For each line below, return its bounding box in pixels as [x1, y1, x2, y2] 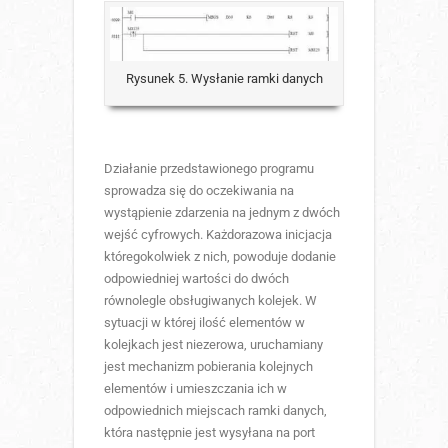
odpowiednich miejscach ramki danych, [104, 402, 327, 418]
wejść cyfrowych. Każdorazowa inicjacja [104, 226, 332, 242]
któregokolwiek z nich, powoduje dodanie [104, 248, 336, 264]
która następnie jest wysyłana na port [104, 424, 315, 440]
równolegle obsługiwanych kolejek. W [104, 292, 317, 308]
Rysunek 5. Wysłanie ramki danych [125, 70, 323, 86]
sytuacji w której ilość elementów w [104, 314, 305, 330]
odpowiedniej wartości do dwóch [104, 270, 289, 286]
